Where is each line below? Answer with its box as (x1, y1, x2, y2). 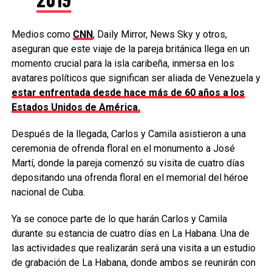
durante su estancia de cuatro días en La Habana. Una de (11, 227, 250, 239)
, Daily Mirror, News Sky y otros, (92, 28, 227, 40)
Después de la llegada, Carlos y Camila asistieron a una (11, 127, 246, 140)
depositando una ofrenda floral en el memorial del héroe (11, 171, 248, 183)
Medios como (11, 28, 73, 40)
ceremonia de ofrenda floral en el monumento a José (11, 142, 235, 154)
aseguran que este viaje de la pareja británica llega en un (11, 42, 250, 55)
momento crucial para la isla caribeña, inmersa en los (11, 57, 234, 69)
